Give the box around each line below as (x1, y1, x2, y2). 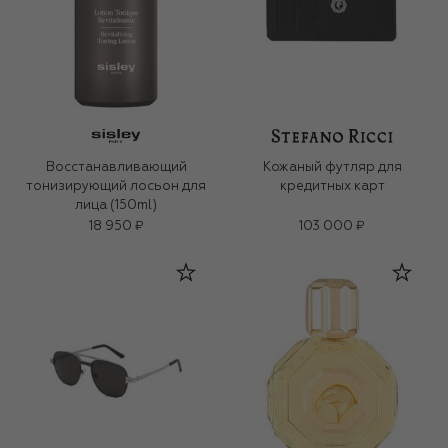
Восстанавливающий (45, 161, 187, 175)
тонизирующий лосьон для (26, 180, 206, 194)
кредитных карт (279, 180, 385, 194)
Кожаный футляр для (262, 161, 402, 175)
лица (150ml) (75, 199, 157, 213)
